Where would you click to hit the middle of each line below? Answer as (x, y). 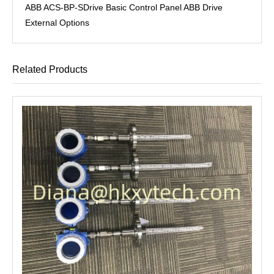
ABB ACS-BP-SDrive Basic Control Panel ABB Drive (124, 7)
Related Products (50, 69)
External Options (57, 22)
